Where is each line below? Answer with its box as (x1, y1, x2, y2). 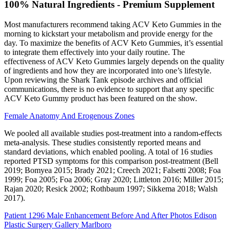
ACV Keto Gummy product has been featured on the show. (4, 93, 197, 103)
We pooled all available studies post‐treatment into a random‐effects (4, 128, 222, 138)
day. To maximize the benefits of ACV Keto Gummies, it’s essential (4, 38, 223, 47)
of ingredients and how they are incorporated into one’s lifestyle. (4, 66, 212, 75)
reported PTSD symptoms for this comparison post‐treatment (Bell (4, 156, 218, 165)
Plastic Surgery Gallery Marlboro (4, 220, 111, 229)
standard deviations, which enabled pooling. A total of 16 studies (4, 147, 213, 156)
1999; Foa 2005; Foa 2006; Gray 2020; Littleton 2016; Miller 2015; (4, 175, 223, 184)
